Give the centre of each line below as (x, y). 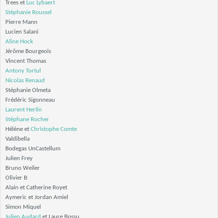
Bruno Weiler (23, 168)
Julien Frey (19, 158)
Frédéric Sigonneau (30, 100)
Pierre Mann (21, 22)
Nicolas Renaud (25, 81)
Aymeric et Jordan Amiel (37, 197)
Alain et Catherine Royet (36, 188)
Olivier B (16, 178)
